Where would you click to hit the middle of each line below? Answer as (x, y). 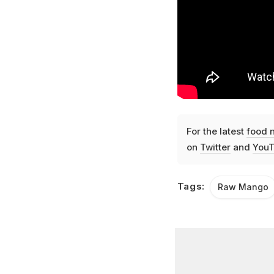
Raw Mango (243, 187)
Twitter (215, 147)
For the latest (216, 131)
